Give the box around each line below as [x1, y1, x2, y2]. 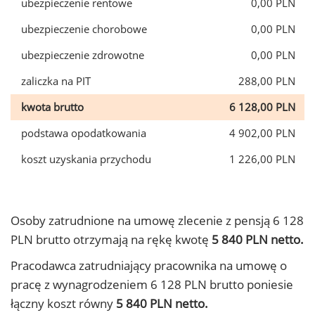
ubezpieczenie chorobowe [21, 22, 147, 36]
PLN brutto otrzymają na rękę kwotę [11, 231, 212, 247]
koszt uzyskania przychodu [21, 152, 151, 166]
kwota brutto [21, 100, 84, 114]
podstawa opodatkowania [21, 126, 146, 140]
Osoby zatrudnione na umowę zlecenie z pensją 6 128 [11, 212, 304, 229]
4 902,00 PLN [229, 126, 295, 140]
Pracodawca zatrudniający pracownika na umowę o [11, 257, 287, 274]
